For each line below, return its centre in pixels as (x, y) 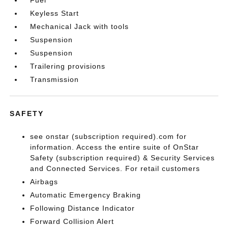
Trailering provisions (68, 66)
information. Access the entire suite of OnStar (115, 147)
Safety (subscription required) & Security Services (123, 158)
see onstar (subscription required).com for (109, 136)
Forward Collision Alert (72, 221)
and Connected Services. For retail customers (115, 168)
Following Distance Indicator (83, 208)
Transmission (55, 79)
